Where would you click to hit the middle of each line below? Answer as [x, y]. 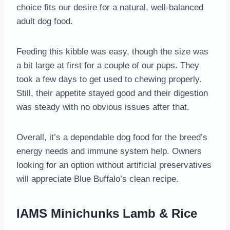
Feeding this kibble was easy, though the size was [112, 51]
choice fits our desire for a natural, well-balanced [110, 7]
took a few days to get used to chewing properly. [109, 79]
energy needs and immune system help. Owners [109, 151]
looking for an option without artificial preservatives [114, 165]
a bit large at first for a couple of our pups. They [108, 65]
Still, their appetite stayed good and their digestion [112, 93]
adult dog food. [45, 21]
